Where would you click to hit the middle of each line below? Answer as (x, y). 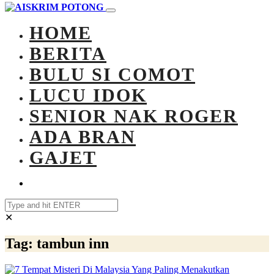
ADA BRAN (83, 136)
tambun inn (73, 243)
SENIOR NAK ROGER (134, 116)
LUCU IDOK (88, 95)
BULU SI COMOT (112, 74)
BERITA (68, 53)
